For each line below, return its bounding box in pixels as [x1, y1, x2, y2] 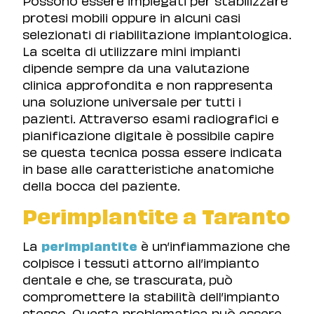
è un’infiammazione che [137, 236, 290, 254]
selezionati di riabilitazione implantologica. [22, 24, 292, 42]
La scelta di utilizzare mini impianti [22, 41, 240, 59]
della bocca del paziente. [22, 175, 180, 193]
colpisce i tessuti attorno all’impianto [22, 253, 259, 271]
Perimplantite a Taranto [22, 200, 290, 229]
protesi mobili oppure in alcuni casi [22, 7, 240, 25]
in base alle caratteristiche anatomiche [22, 158, 274, 177]
